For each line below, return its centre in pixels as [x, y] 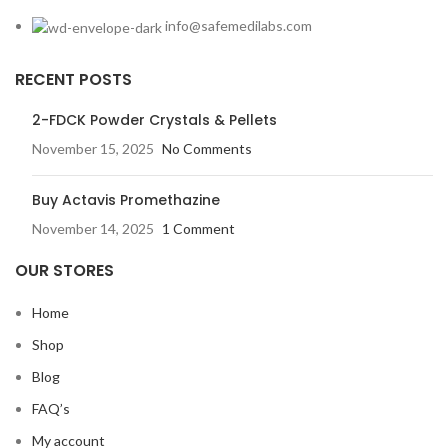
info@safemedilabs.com [238, 26]
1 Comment [198, 228]
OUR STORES [64, 270]
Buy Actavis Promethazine [126, 199]
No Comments [207, 148]
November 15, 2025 [93, 148]
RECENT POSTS [73, 79]
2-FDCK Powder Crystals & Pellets [154, 119]
